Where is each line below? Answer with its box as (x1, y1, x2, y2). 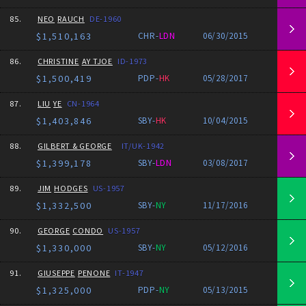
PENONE (77, 268, 111, 278)
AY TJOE (81, 56, 113, 66)
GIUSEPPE (37, 268, 75, 278)
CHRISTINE (37, 56, 79, 66)
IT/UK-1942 (121, 141, 165, 151)
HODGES (54, 183, 88, 193)
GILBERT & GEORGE (37, 141, 112, 151)
